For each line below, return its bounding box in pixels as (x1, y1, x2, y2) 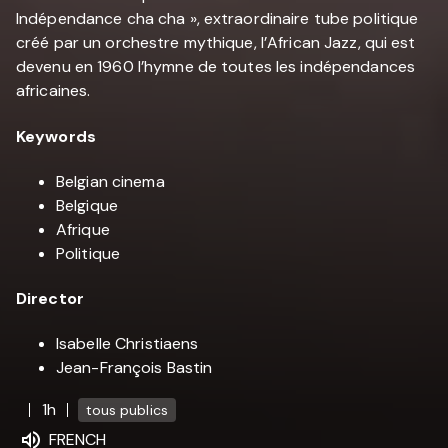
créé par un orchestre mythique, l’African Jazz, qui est (16, 32, 416, 54)
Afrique (56, 218, 110, 240)
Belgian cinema (56, 170, 165, 192)
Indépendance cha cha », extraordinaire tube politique (16, 8, 419, 30)
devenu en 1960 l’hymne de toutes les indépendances (16, 56, 415, 78)
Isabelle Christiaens (56, 333, 199, 355)
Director (16, 288, 84, 310)
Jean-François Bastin (56, 357, 213, 379)
